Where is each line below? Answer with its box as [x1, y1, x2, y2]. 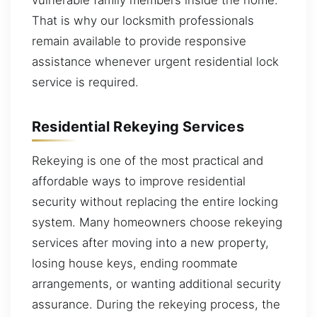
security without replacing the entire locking [32, 194, 278, 209]
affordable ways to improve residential [32, 173, 246, 188]
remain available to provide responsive [32, 33, 246, 48]
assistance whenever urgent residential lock [32, 54, 279, 69]
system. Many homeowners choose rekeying [32, 214, 282, 229]
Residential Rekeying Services [32, 118, 244, 135]
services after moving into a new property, [32, 235, 269, 250]
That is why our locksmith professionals [32, 13, 254, 28]
